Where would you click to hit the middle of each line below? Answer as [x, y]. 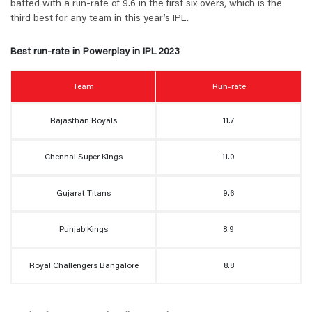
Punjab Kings [84, 230]
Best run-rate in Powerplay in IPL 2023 [95, 53]
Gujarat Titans [84, 194]
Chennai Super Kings [84, 158]
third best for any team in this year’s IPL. [100, 19]
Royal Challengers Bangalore [84, 266]
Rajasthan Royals [84, 122]
